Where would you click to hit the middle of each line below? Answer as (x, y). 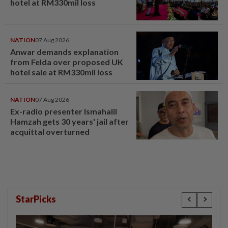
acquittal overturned (50, 131)
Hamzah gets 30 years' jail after (69, 121)
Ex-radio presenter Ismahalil (64, 111)
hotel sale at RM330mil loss (61, 72)
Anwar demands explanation (64, 51)
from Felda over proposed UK (67, 62)
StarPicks (36, 199)
